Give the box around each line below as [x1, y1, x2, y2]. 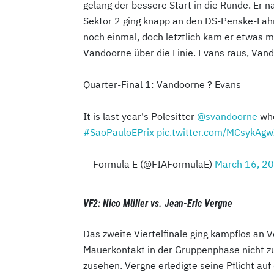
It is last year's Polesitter [83, 109, 197, 122]
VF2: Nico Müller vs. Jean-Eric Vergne [83, 197, 232, 209]
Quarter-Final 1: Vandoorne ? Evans [83, 78, 241, 91]
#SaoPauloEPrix [83, 125, 154, 138]
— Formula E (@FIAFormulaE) [83, 157, 215, 170]
